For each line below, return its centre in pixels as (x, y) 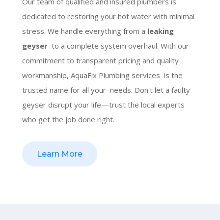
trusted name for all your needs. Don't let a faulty (106, 90)
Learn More (59, 154)
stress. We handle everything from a (84, 31)
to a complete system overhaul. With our (119, 45)
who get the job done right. (68, 119)
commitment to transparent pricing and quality (100, 60)
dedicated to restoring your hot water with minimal (108, 16)
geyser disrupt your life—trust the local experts (103, 104)
